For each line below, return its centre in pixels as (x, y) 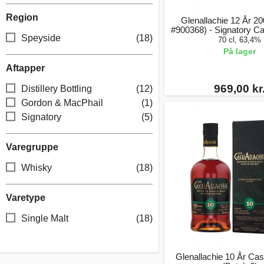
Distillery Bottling (57, 89)
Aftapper (25, 68)
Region (22, 17)
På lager (240, 51)
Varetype (26, 198)
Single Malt (45, 218)
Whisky (37, 168)
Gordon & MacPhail (62, 103)
